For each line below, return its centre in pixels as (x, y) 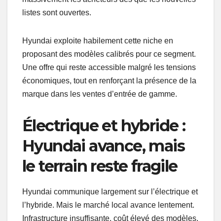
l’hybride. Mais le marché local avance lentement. (108, 205)
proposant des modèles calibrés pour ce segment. (109, 54)
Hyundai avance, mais (103, 146)
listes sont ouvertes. (57, 13)
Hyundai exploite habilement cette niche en (98, 41)
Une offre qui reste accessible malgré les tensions (109, 68)
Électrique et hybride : (104, 126)
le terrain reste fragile (100, 166)
